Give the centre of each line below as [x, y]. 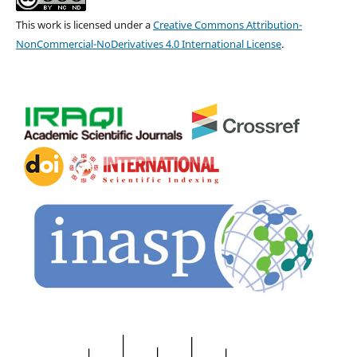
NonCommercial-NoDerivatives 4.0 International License [148, 44]
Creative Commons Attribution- [227, 25]
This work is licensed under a [84, 25]
